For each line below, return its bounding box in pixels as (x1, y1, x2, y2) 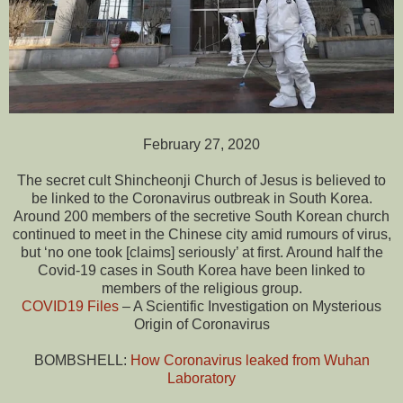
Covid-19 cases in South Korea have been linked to (38, 262, 365, 278)
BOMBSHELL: (33, 352, 130, 368)
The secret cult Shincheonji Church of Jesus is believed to (17, 172, 386, 188)
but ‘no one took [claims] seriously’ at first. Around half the (20, 244, 383, 260)
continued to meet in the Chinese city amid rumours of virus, (12, 226, 391, 242)
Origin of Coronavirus (133, 316, 270, 332)
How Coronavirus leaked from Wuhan (130, 352, 370, 368)
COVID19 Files (22, 298, 119, 314)
